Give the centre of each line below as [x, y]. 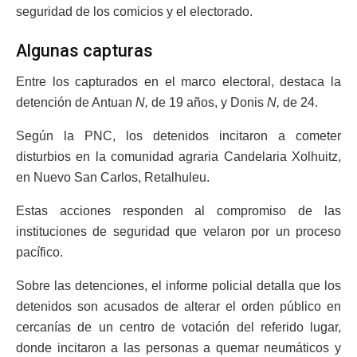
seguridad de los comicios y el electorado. [134, 11]
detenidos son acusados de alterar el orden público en [178, 307]
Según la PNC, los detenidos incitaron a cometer [178, 136]
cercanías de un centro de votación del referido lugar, [178, 328]
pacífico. [39, 253]
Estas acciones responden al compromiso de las [178, 211]
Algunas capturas [84, 51]
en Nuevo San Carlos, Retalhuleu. [113, 178]
